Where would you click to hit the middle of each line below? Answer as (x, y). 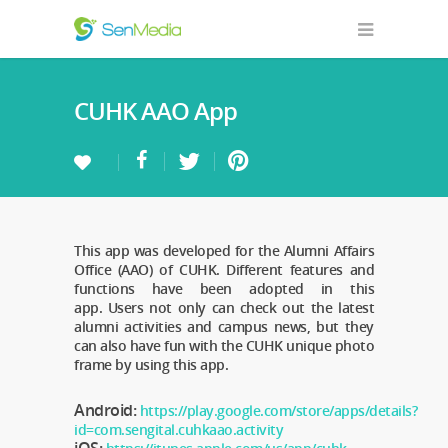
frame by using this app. (151, 364)
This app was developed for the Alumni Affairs (224, 250)
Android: (107, 410)
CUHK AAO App (155, 110)
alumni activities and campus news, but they (224, 326)
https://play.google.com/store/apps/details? (278, 410)
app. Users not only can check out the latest (224, 307)
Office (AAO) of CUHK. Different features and (224, 269)
